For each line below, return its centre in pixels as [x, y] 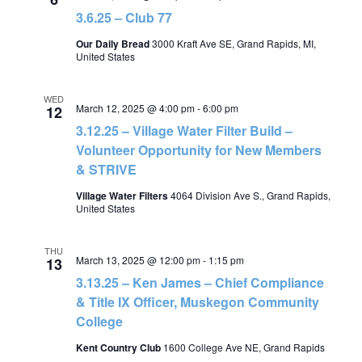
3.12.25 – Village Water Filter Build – [184, 130]
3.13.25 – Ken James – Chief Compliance [200, 282]
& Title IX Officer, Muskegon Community [197, 302]
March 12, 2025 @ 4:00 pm [135, 108]
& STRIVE [106, 169]
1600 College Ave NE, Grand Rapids [244, 347]
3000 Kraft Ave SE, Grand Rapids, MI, [234, 43]
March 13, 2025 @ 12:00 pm [138, 260]
